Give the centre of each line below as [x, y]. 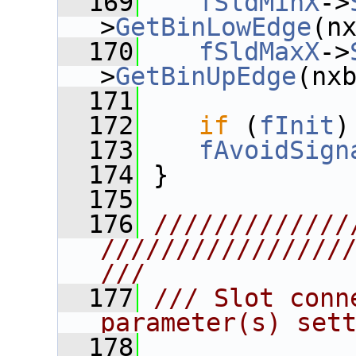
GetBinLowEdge [213, 27]
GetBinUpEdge [206, 76]
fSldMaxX [259, 52]
